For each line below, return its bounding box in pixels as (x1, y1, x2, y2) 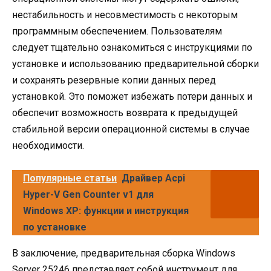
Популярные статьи (23, 172, 117, 184)
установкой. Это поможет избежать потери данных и (12, 90, 252, 102)
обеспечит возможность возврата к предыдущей (12, 106, 238, 119)
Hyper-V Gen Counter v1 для (23, 188, 154, 200)
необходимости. (12, 139, 84, 151)
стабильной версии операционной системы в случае (12, 123, 250, 135)
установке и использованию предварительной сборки (12, 57, 259, 70)
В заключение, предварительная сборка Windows (12, 247, 235, 259)
